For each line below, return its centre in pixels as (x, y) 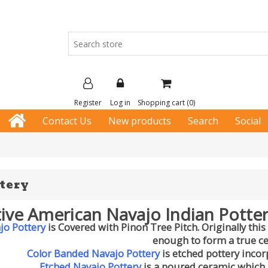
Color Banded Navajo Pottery (93, 254)
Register (88, 103)
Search (203, 121)
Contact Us (67, 121)
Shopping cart (161, 103)
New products (139, 121)
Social (248, 121)
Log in (120, 103)
